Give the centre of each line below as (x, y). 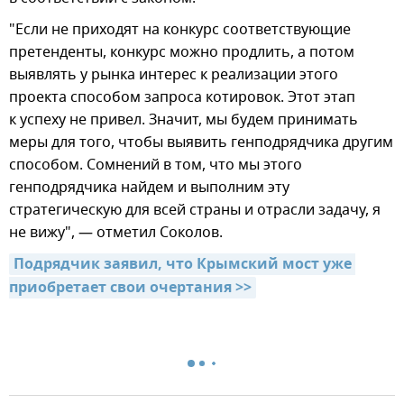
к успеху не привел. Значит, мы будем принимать (184, 120)
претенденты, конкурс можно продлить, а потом (182, 53)
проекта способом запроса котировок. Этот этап (182, 98)
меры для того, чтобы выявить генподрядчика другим (201, 143)
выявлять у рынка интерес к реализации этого (174, 75)
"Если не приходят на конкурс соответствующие (180, 30)
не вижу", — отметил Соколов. (116, 233)
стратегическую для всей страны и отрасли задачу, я (195, 211)
